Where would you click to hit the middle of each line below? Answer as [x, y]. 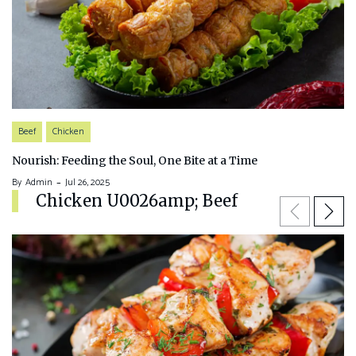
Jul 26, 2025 [87, 182]
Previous [309, 208]
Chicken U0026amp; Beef [137, 200]
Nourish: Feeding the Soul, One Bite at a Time [135, 160]
